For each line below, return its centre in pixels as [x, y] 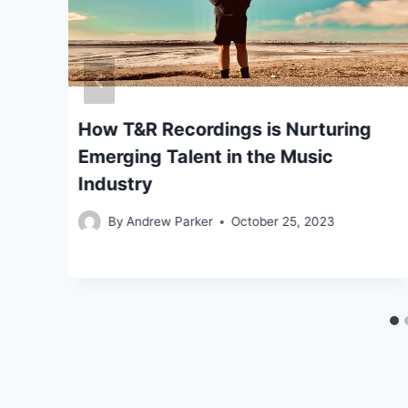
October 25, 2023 [284, 222]
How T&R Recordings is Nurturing [225, 130]
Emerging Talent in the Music [206, 157]
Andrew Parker [170, 222]
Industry [116, 184]
